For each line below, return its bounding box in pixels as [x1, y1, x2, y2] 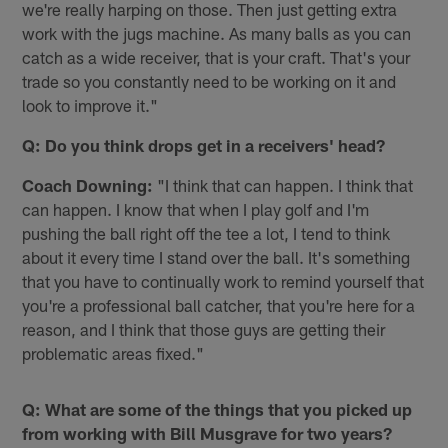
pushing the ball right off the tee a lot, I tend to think [22, 223, 391, 244]
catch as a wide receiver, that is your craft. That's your [22, 47, 411, 68]
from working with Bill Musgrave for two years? [22, 423, 393, 444]
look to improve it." [22, 95, 159, 116]
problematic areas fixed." [22, 343, 205, 364]
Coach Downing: [22, 175, 154, 196]
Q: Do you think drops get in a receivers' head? [22, 135, 386, 156]
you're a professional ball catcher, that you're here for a [22, 295, 416, 316]
